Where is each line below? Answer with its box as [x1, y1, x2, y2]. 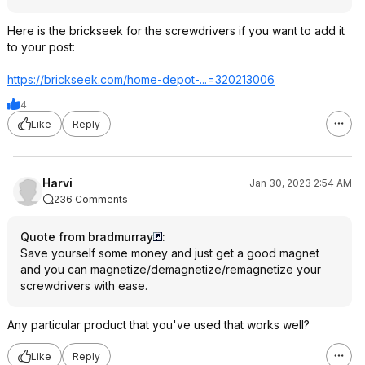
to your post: [7, 40, 75, 54]
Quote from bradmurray [20, 230, 153, 244]
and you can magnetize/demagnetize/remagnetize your [20, 262, 321, 276]
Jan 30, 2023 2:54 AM [249, 177, 352, 189]
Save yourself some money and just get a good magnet [20, 246, 319, 260]
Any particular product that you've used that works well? [7, 318, 310, 332]
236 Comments [54, 193, 128, 205]
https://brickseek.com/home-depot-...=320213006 [7, 73, 275, 86]
